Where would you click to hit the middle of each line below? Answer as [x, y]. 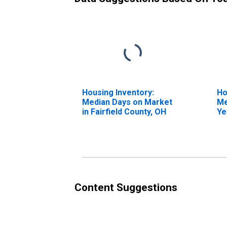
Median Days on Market [127, 102]
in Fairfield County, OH [124, 111]
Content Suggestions [126, 187]
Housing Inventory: [118, 92]
